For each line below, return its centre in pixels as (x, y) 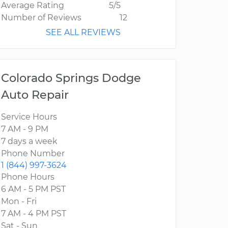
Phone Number (33, 154)
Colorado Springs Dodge (71, 78)
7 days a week (29, 141)
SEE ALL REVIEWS (83, 33)
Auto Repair (35, 95)
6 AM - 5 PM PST (33, 189)
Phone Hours (28, 177)
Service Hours (29, 117)
